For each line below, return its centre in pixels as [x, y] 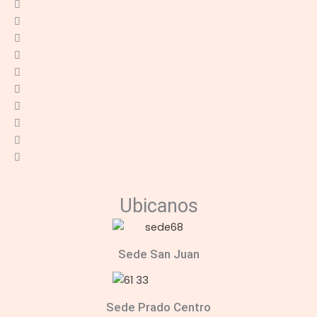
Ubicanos [158, 206]
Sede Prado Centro [158, 307]
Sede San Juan [158, 254]
